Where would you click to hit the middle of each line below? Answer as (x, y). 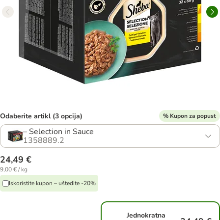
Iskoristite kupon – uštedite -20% (52, 183)
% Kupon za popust (190, 116)
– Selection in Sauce (58, 132)
